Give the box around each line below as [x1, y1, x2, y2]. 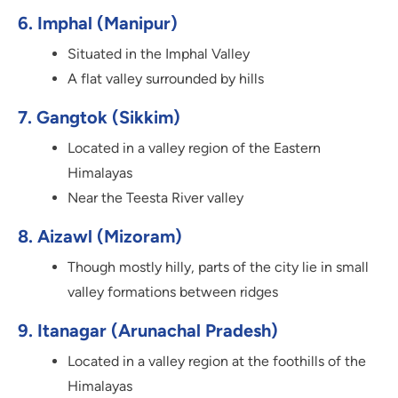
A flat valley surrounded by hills [68, 70, 264, 88]
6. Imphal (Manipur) [18, 12, 178, 35]
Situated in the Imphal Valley [68, 45, 250, 63]
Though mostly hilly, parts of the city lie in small [68, 259, 369, 276]
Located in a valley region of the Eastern [68, 139, 321, 157]
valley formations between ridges [68, 283, 278, 301]
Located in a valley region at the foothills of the [68, 353, 366, 370]
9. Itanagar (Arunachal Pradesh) [18, 320, 278, 342]
